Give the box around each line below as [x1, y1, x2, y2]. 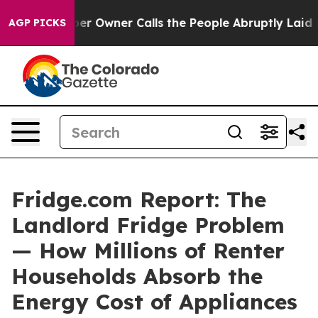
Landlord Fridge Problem [11, 212, 285, 238]
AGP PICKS [9, 16, 66, 29]
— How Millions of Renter [11, 237, 285, 264]
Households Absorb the [11, 263, 263, 290]
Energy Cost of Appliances [11, 288, 297, 315]
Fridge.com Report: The [11, 186, 266, 213]
